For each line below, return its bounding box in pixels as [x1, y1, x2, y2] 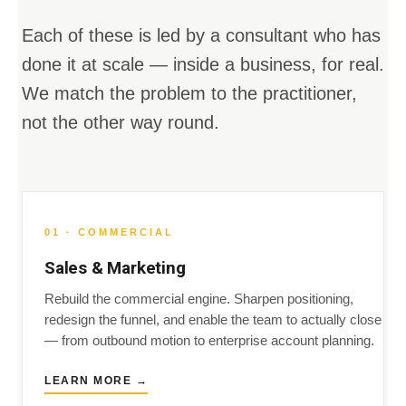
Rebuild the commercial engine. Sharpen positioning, [44, 292, 353, 306]
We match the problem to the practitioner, [22, 83, 357, 103]
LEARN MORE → [44, 374, 148, 387]
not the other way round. [22, 112, 219, 132]
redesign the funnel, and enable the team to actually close [44, 313, 382, 327]
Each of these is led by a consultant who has [22, 25, 381, 45]
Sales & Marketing [44, 257, 186, 278]
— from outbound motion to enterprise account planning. [44, 333, 374, 348]
